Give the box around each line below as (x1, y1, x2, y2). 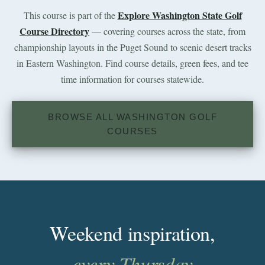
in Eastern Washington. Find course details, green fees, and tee (17, 57, 248, 70)
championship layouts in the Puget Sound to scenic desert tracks (14, 41, 251, 54)
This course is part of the (23, 9, 118, 22)
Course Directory (20, 24, 89, 38)
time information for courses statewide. (61, 73, 204, 86)
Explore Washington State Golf (117, 8, 242, 22)
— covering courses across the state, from (89, 25, 245, 38)
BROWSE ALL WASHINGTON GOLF (48, 112, 217, 122)
